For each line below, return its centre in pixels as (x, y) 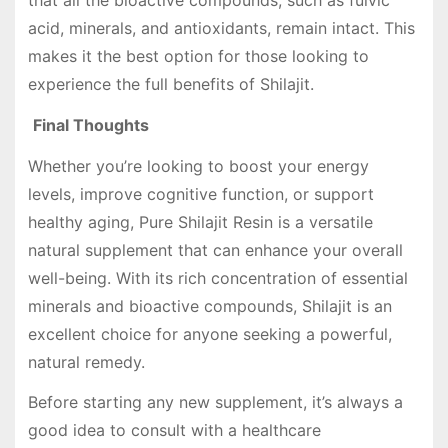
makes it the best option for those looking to (198, 56)
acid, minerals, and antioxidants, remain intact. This (221, 28)
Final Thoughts (90, 124)
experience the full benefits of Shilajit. (170, 84)
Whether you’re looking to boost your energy (198, 165)
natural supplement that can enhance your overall (215, 249)
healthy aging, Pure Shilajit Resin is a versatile (200, 221)
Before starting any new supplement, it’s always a (215, 402)
